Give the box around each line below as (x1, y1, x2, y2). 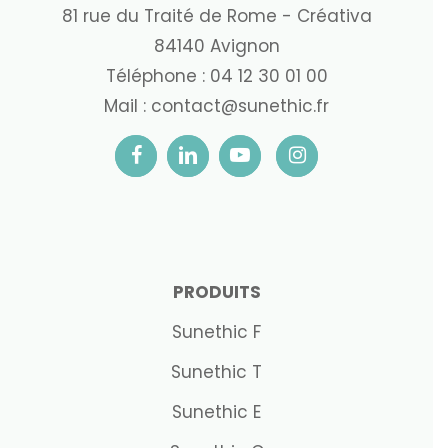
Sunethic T (171, 360, 262, 384)
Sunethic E (172, 400, 261, 424)
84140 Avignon (153, 34, 280, 58)
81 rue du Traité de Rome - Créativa (61, 4, 372, 28)
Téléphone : (105, 64, 210, 88)
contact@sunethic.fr (151, 94, 329, 118)
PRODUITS (172, 280, 261, 304)
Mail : (104, 94, 151, 118)
